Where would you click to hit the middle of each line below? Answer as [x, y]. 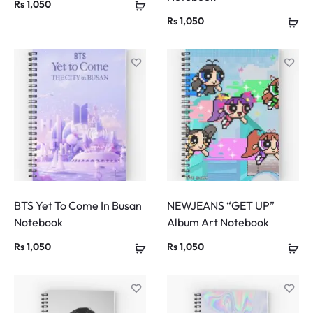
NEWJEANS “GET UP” [221, 206]
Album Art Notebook [218, 223]
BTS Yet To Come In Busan [78, 206]
